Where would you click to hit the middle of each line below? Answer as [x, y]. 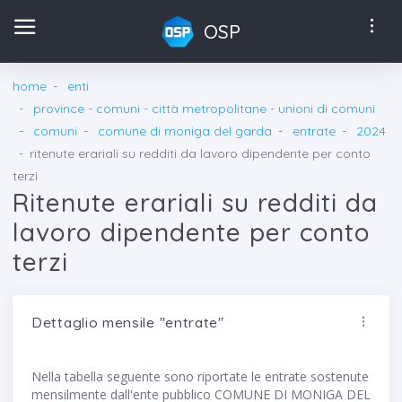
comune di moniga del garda [185, 131]
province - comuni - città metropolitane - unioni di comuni [204, 109]
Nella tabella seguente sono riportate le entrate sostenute [200, 376]
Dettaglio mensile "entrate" [128, 322]
